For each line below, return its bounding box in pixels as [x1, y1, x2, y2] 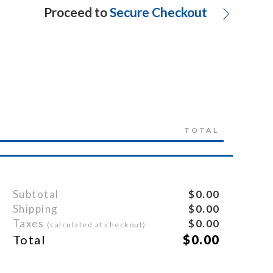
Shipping [12, 202, 58, 215]
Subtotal [12, 188, 59, 200]
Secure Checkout [110, 4, 208, 19]
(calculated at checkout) [46, 220, 146, 229]
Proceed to [44, 4, 108, 19]
